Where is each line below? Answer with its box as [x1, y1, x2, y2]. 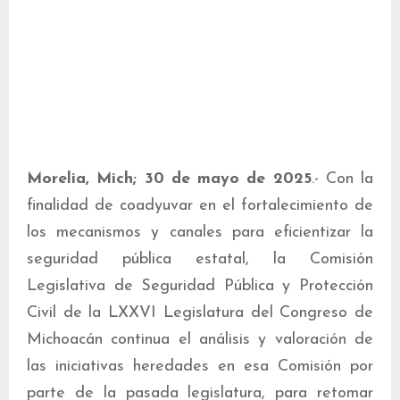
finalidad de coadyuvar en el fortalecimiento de [27, 196, 373, 214]
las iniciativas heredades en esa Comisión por [27, 357, 373, 375]
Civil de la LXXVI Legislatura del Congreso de [27, 304, 373, 321]
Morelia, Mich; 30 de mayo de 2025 [27, 170, 312, 187]
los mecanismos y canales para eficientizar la [27, 223, 373, 241]
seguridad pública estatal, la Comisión [27, 250, 373, 268]
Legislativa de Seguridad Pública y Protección [27, 277, 373, 295]
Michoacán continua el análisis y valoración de [27, 330, 373, 348]
